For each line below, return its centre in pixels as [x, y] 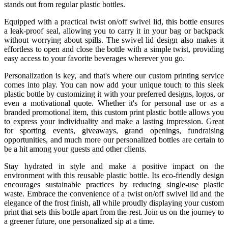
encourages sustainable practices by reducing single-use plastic [114, 184]
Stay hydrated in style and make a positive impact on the [114, 166]
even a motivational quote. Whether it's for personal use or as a [114, 103]
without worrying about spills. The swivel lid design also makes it [114, 40]
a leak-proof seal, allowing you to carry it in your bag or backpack [114, 31]
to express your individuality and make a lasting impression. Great [114, 121]
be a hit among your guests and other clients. [75, 149]
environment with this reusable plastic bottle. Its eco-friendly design [114, 175]
